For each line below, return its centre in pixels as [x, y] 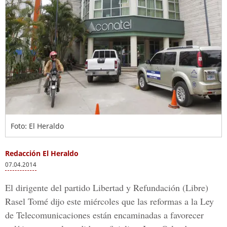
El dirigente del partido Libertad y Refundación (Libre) [107, 187]
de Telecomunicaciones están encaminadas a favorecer [104, 215]
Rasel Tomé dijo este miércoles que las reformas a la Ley [109, 201]
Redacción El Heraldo [42, 153]
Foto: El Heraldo [37, 126]
